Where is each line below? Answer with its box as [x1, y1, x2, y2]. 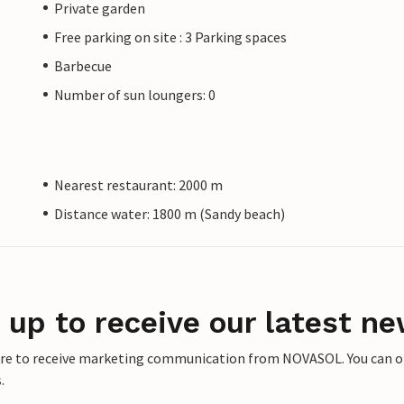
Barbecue [54, 56, 112, 75]
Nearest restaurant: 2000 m [54, 175, 223, 194]
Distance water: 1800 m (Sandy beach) [54, 204, 285, 223]
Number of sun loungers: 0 [54, 85, 216, 104]
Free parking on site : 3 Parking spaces [54, 27, 287, 46]
